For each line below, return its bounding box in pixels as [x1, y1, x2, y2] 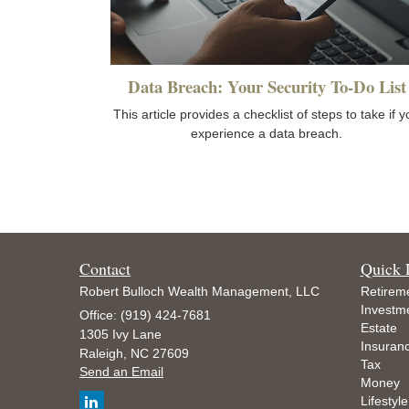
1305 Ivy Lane [79, 327, 162, 342]
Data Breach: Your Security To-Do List [127, 74, 406, 100]
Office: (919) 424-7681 [79, 308, 211, 323]
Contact [79, 257, 131, 280]
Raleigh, [79, 346, 127, 362]
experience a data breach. [191, 126, 342, 142]
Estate [360, 320, 397, 336]
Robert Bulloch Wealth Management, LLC [79, 284, 320, 299]
